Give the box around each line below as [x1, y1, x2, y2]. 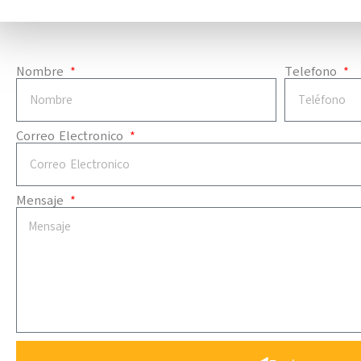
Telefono [284, 63, 341, 81]
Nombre [16, 63, 68, 81]
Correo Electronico [16, 127, 127, 146]
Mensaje [16, 192, 68, 210]
